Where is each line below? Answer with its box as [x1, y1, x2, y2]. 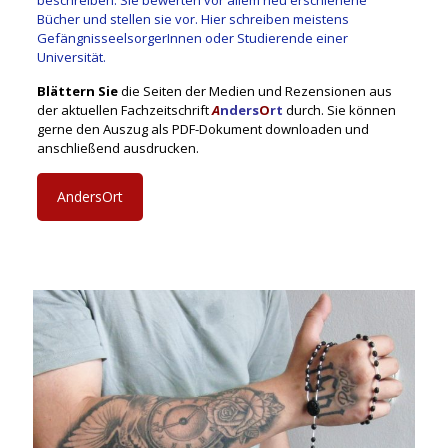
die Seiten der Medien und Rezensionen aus [117, 82, 392, 101]
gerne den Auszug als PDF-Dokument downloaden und [36, 120, 369, 139]
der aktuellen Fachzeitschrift [36, 101, 212, 120]
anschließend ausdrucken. [36, 139, 199, 158]
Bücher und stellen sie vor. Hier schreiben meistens [36, 10, 349, 29]
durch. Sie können [282, 101, 396, 120]
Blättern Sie [36, 82, 118, 101]
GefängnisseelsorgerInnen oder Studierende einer [36, 29, 348, 48]
